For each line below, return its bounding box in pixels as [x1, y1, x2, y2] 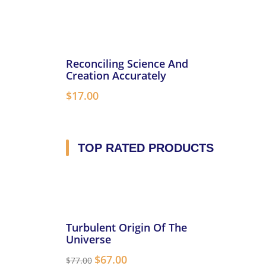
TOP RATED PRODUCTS [78, 141, 214, 154]
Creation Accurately [66, 68, 166, 83]
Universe [66, 232, 111, 246]
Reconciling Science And [66, 56, 188, 71]
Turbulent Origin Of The [66, 220, 187, 235]
